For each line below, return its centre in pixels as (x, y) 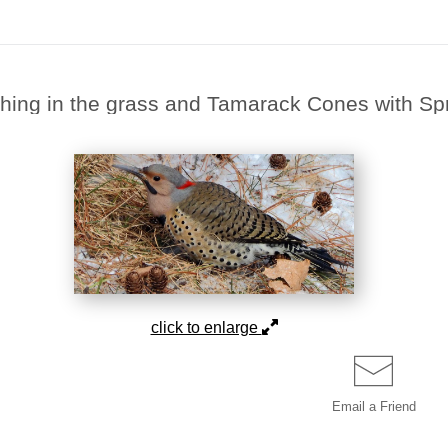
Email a (355, 406)
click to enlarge (206, 327)
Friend (397, 406)
